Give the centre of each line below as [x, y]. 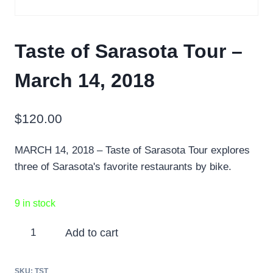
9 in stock [35, 203]
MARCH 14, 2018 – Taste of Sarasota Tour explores [132, 150]
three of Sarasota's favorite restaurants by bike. [123, 166]
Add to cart [92, 232]
